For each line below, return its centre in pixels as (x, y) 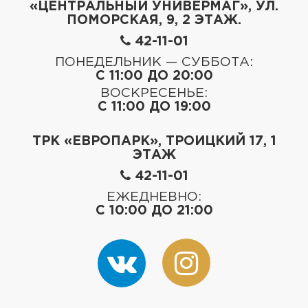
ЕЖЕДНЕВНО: (154, 197)
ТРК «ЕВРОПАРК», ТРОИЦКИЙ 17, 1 (154, 141)
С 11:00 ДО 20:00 (154, 76)
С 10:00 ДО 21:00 (154, 210)
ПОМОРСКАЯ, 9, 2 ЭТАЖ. (154, 20)
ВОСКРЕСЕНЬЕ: (154, 93)
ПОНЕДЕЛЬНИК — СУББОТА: (154, 62)
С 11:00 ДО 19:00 (154, 107)
